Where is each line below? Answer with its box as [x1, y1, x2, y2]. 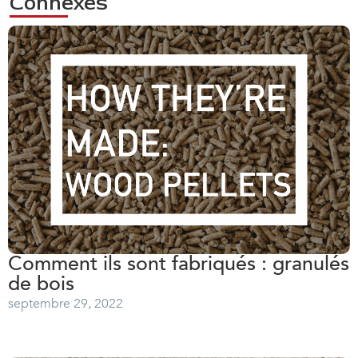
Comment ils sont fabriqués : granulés [8, 249, 349, 277]
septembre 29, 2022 [8, 294, 123, 312]
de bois [8, 269, 74, 297]
